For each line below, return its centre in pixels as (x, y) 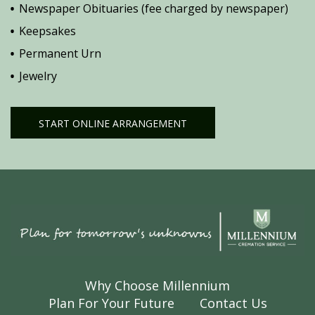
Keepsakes (47, 31)
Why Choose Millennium (157, 286)
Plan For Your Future (111, 303)
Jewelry (38, 76)
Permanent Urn (60, 53)
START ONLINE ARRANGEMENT (113, 123)
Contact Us (233, 303)
